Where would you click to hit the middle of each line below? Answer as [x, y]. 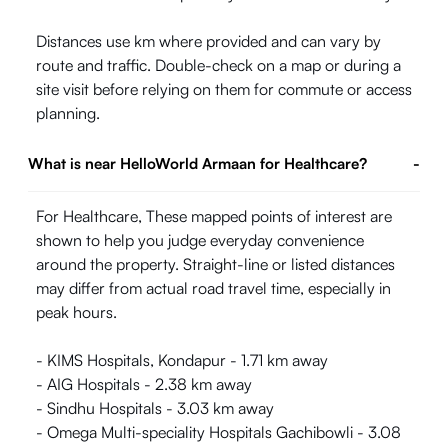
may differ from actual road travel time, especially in [213, 288]
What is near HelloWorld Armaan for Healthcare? [197, 163]
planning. [68, 113]
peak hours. [76, 312]
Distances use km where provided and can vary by [208, 41]
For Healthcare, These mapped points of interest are [214, 216]
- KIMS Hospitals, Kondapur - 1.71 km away [182, 360]
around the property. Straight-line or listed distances [215, 264]
